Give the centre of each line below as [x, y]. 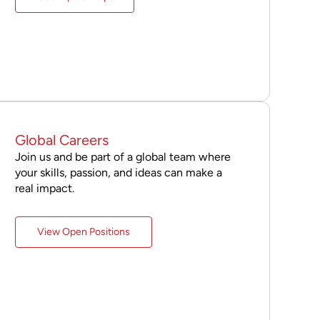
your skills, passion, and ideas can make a [118, 172]
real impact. [44, 188]
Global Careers [61, 140]
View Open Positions [83, 231]
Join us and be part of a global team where [122, 156]
